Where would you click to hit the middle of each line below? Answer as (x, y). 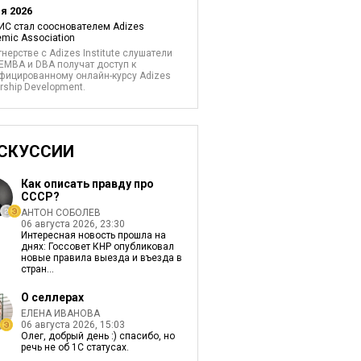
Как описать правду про (87, 184)
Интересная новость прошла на (93, 235)
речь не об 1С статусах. (75, 347)
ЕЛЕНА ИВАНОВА (60, 313)
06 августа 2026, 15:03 (73, 325)
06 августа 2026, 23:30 (73, 224)
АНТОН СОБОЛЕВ (60, 213)
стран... (37, 269)
